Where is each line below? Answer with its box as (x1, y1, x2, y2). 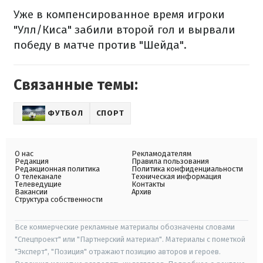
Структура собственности (15, 194, 103, 204)
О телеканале (15, 171, 62, 181)
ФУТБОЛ (48, 108, 83, 117)
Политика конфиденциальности (131, 164, 243, 173)
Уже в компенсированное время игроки (14, 7, 225, 21)
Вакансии (15, 187, 48, 196)
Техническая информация (131, 171, 221, 181)
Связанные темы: (14, 76, 138, 94)
